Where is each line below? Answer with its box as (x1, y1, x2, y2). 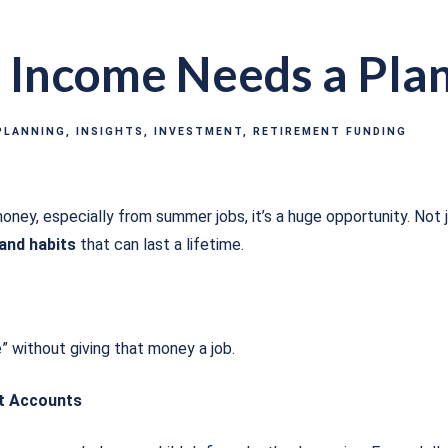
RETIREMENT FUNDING (253, 124, 407, 138)
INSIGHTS (76, 124, 144, 138)
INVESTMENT (154, 124, 243, 138)
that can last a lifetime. (76, 234, 244, 254)
